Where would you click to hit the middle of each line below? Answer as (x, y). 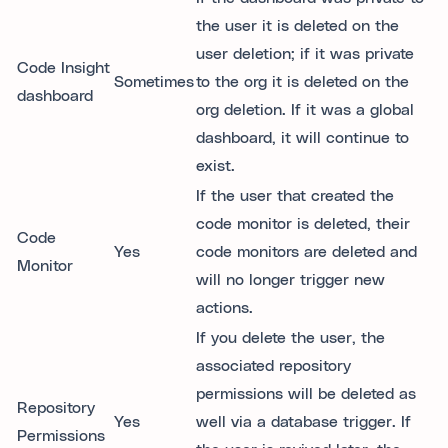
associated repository (273, 366)
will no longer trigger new (290, 280)
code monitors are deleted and (306, 252)
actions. (224, 308)
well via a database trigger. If (303, 422)
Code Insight (63, 68)
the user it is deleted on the (297, 26)
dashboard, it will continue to (302, 138)
